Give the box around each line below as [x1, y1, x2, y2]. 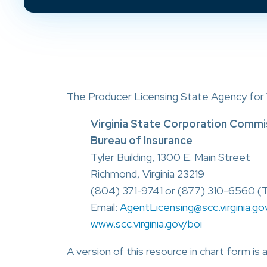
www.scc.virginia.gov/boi [91, 217, 202, 231]
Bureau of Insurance [91, 133, 193, 147]
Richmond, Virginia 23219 [91, 167, 204, 181]
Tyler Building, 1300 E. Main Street [91, 150, 250, 164]
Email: [91, 200, 120, 214]
